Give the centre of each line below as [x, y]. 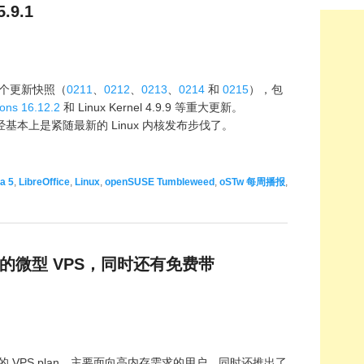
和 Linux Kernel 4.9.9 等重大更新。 [152, 108]
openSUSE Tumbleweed [160, 182]
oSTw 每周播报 [252, 182]
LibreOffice [44, 182]
